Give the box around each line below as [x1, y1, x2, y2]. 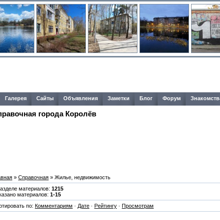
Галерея [5, 95, 27, 101]
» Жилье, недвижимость [49, 174, 110, 180]
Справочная [18, 174, 49, 180]
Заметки [108, 95, 130, 101]
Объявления [63, 95, 98, 101]
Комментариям [35, 202, 73, 209]
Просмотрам [122, 202, 154, 209]
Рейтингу [94, 202, 117, 209]
